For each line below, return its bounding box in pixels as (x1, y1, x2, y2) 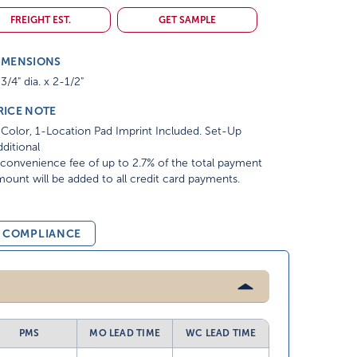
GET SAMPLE (159, 14, 217, 25)
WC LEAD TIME (185, 328, 257, 339)
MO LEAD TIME (89, 328, 161, 339)
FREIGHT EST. (10, 14, 71, 25)
